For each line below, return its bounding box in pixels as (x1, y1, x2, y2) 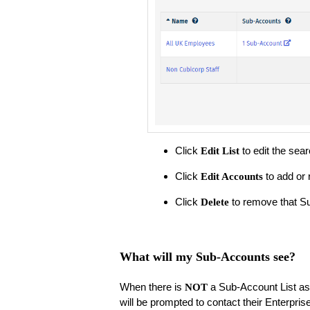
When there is (119, 280, 185, 293)
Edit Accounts (200, 171, 263, 183)
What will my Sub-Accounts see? (119, 250, 295, 264)
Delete (200, 197, 229, 208)
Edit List (200, 145, 239, 157)
